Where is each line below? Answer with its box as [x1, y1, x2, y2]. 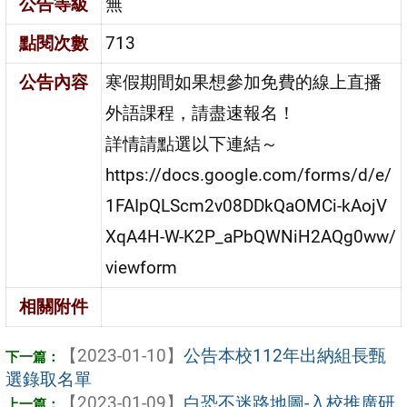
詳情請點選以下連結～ [105, 133, 279, 154]
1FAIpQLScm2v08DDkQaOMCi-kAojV [105, 194, 388, 216]
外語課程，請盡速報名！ [105, 102, 296, 124]
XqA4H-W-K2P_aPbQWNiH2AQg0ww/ [105, 225, 397, 247]
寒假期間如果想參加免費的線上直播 [105, 71, 382, 93]
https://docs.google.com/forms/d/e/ [105, 164, 392, 185]
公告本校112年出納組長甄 [184, 344, 386, 366]
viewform [105, 256, 178, 278]
